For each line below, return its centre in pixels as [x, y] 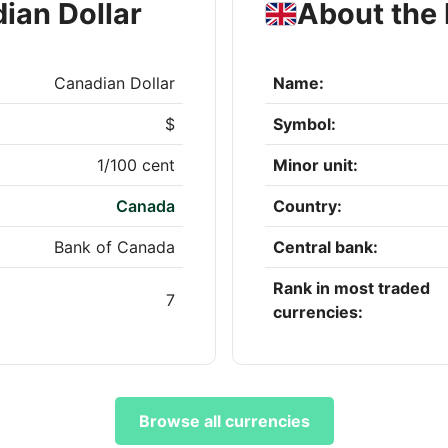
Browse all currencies [224, 421]
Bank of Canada [114, 247]
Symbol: [304, 124]
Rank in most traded [351, 288]
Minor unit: [315, 165]
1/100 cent [136, 165]
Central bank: [325, 247]
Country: [307, 206]
